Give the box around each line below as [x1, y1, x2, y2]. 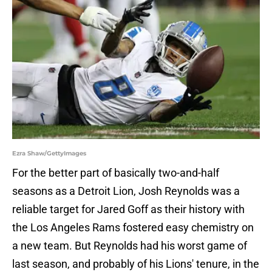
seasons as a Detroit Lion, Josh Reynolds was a [12, 185, 240, 198]
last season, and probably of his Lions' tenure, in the [12, 257, 259, 271]
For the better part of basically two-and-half [12, 166, 219, 180]
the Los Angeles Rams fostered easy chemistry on [12, 221, 254, 234]
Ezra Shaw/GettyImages [12, 149, 86, 158]
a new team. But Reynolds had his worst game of [12, 239, 247, 253]
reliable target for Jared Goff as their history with [12, 203, 245, 216]
